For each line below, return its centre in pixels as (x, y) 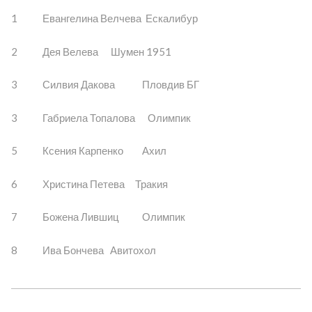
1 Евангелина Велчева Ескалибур (104, 18)
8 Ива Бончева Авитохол (83, 250)
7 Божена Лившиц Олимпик (98, 217)
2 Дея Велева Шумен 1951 (91, 51)
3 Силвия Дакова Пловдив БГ (105, 85)
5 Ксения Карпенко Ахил (88, 151)
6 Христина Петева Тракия (89, 184)
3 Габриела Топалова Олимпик (101, 117)
